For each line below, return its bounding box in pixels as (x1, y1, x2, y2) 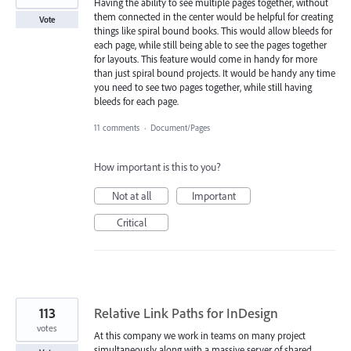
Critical (116, 215, 147, 230)
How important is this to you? (94, 159, 221, 174)
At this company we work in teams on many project (94, 328, 306, 342)
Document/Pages (150, 121, 210, 133)
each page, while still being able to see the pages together (94, 38, 327, 51)
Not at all (111, 188, 151, 203)
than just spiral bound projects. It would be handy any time (94, 66, 335, 79)
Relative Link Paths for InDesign (94, 303, 278, 322)
